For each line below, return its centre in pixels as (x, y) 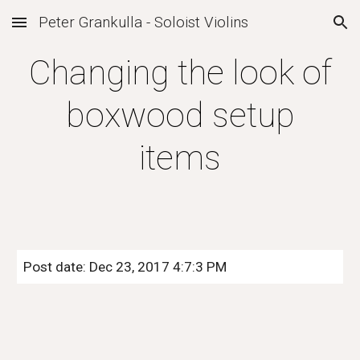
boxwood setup (180, 115)
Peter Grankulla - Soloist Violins (143, 22)
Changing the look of (180, 72)
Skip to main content (70, 30)
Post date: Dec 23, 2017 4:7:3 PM (125, 267)
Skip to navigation (297, 30)
